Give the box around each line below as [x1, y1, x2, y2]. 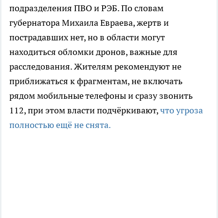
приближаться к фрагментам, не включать [9, 75, 182, 87]
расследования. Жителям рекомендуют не [9, 61, 182, 73]
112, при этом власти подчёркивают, [9, 105, 160, 116]
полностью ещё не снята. [9, 119, 111, 131]
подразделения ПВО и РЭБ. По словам [9, 2, 163, 14]
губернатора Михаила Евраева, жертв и [9, 17, 169, 29]
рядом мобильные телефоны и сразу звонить [9, 90, 193, 102]
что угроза [160, 105, 203, 116]
